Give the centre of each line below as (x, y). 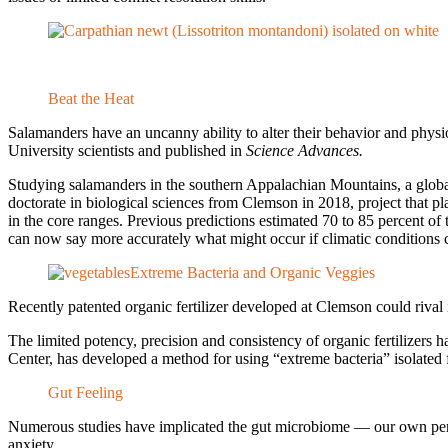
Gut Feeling (85, 392)
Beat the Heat (91, 98)
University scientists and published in (127, 150)
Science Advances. (304, 150)
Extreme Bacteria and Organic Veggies (252, 272)
